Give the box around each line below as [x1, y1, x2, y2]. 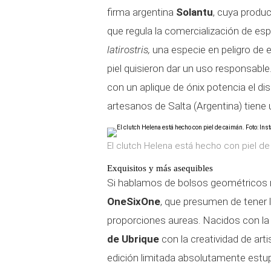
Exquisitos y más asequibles [107, 163, 213, 173]
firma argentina [107, 6, 176, 18]
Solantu [176, 6, 213, 18]
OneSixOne [107, 195, 160, 207]
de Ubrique [107, 233, 159, 245]
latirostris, [107, 44, 150, 56]
